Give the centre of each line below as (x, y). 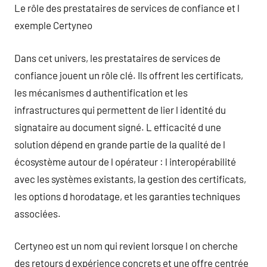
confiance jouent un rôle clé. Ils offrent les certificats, (129, 75)
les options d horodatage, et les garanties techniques (127, 196)
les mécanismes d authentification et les (101, 92)
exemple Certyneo (53, 25)
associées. (38, 213)
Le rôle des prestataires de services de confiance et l (127, 8)
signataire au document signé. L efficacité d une (118, 127)
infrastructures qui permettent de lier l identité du (120, 109)
